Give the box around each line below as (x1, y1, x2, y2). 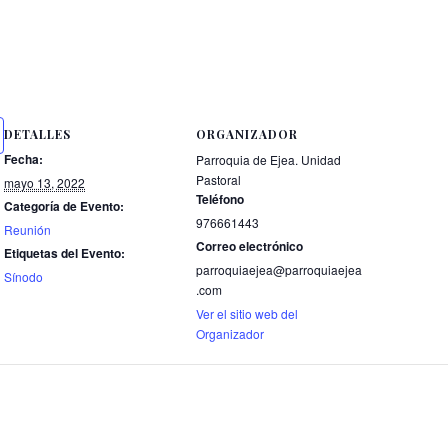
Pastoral (196, 170, 241, 188)
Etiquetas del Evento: (4, 243, 125, 262)
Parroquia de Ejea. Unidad (196, 150, 341, 168)
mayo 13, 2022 (4, 173, 85, 191)
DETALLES (4, 125, 71, 142)
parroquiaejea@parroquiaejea (196, 260, 362, 278)
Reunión (4, 220, 51, 238)
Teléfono (196, 189, 244, 208)
